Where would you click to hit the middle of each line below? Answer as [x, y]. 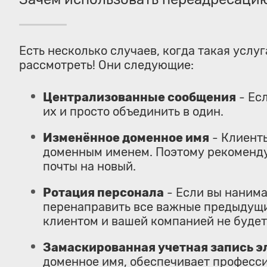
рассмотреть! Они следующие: [106, 65]
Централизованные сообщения [139, 97]
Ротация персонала [103, 193]
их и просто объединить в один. [133, 111]
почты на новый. [89, 166]
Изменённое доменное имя [126, 138]
